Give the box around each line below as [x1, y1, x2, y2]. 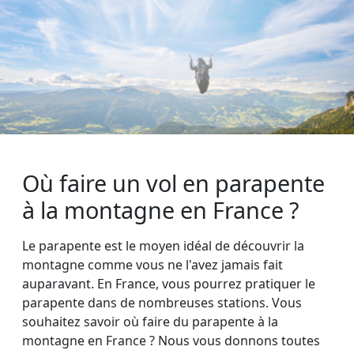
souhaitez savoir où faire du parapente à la [22, 313, 278, 331]
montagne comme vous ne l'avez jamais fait [22, 256, 283, 274]
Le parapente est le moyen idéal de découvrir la [22, 237, 304, 255]
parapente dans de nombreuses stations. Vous [22, 294, 302, 312]
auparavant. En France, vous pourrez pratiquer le [22, 275, 315, 293]
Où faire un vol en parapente [22, 168, 325, 199]
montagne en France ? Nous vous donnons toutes [22, 332, 320, 350]
